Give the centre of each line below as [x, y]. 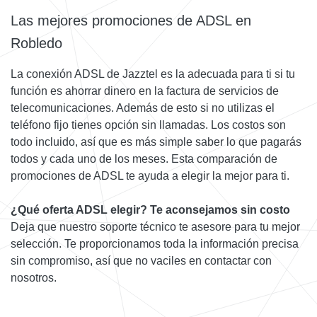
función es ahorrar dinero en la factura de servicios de [145, 91]
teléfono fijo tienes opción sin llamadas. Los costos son [148, 125]
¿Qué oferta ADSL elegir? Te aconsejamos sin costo [150, 209]
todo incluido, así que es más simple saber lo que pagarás [156, 142]
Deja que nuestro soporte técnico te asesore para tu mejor [155, 226]
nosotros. [34, 277]
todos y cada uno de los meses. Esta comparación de [144, 158]
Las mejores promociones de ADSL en [131, 20]
